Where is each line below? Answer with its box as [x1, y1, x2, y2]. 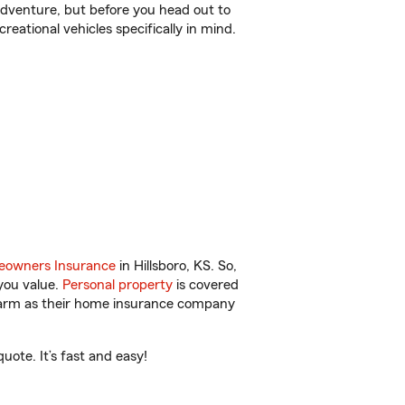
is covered [173, 278, 239, 292]
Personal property [62, 278, 173, 292]
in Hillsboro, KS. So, [116, 259, 237, 273]
